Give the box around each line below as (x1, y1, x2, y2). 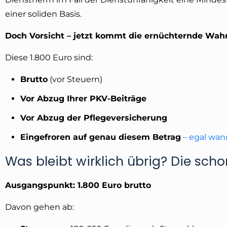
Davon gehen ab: (5, 202, 74, 212)
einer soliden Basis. (5, 9, 82, 19)
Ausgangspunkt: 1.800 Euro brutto (5, 180, 151, 190)
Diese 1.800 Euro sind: (5, 52, 93, 62)
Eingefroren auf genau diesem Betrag (20, 132, 181, 142)
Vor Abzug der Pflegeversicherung (20, 112, 167, 123)
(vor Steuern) (48, 74, 102, 84)
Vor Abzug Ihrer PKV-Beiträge (20, 93, 146, 103)
